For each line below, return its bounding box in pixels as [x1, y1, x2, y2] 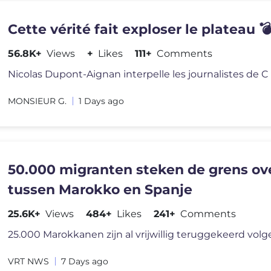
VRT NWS [8, 256, 50, 267]
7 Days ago [61, 256, 109, 267]
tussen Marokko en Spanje [8, 181, 193, 198]
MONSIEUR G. [8, 96, 67, 106]
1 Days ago [79, 96, 125, 106]
